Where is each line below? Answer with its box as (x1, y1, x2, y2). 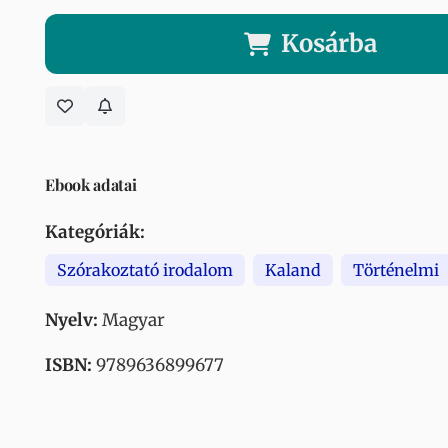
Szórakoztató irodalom (57, 260, 234, 280)
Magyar (98, 309, 166, 331)
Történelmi (353, 260, 440, 280)
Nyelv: (45, 309, 99, 331)
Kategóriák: (45, 221, 146, 243)
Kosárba (281, 28, 378, 59)
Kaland (265, 260, 322, 280)
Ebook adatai (45, 174, 137, 195)
